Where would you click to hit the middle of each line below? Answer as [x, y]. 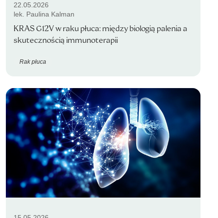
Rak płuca [33, 62]
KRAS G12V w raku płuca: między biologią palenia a [100, 28]
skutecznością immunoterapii [66, 40]
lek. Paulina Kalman [44, 14]
